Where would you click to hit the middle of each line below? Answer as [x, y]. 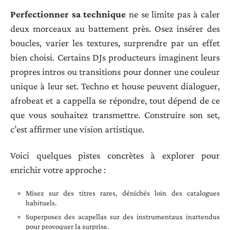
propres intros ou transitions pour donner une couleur [115, 72]
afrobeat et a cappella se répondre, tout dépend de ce [115, 101]
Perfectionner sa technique [68, 14]
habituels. [41, 203]
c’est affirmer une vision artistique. [77, 129]
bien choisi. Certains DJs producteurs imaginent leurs [115, 57]
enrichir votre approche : [58, 169]
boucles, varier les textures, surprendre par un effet [115, 43]
